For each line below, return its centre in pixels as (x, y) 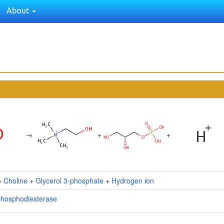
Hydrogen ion (133, 180)
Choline (15, 180)
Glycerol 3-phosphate (69, 180)
